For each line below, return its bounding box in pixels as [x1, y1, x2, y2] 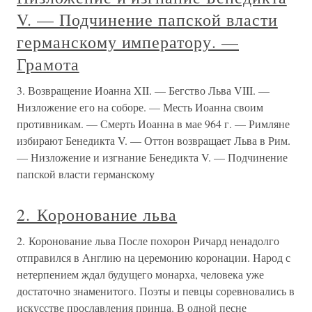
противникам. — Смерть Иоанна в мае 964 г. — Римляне [17, 116, 290, 131]
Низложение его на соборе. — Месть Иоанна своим [17, 100, 263, 114]
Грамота [17, 53, 79, 75]
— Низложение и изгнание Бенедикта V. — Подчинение [17, 150, 288, 164]
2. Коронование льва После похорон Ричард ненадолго [17, 233, 279, 248]
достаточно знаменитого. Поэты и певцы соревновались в [17, 283, 295, 298]
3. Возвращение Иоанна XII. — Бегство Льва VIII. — [17, 83, 270, 97]
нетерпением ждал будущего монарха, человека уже [17, 267, 264, 281]
